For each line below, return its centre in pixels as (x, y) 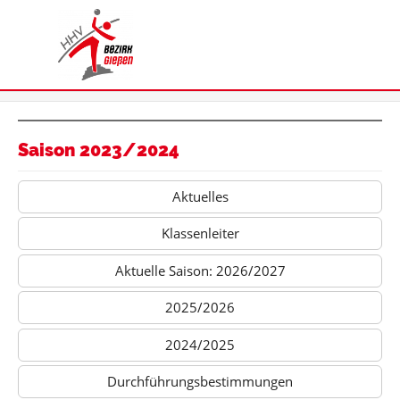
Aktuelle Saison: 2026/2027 (200, 270)
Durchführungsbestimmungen (200, 382)
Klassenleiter (200, 233)
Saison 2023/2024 (99, 151)
